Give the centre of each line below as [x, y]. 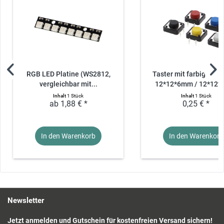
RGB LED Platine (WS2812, [68, 74]
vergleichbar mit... [68, 84]
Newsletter [26, 200]
